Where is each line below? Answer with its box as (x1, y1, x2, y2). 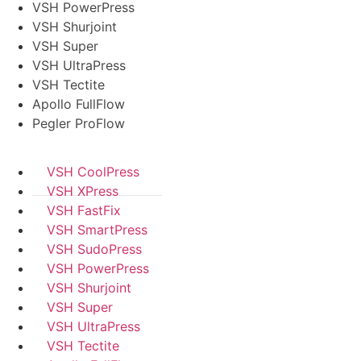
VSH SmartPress (47, 222, 147, 239)
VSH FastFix (47, 202, 121, 219)
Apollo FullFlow (32, 96, 125, 113)
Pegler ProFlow (32, 115, 125, 132)
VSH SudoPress (47, 241, 142, 258)
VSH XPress (47, 183, 118, 200)
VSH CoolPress (47, 164, 139, 180)
